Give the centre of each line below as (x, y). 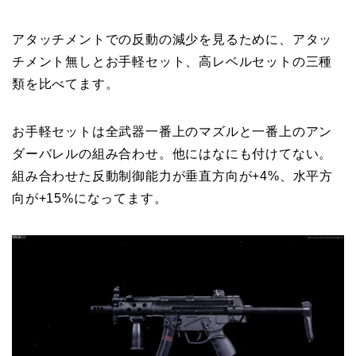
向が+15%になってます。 (90, 198)
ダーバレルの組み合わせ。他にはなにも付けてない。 (172, 153)
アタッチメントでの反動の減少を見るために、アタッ (172, 39)
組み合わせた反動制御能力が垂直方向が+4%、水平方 (172, 176)
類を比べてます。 (66, 83)
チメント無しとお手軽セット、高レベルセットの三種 (172, 61)
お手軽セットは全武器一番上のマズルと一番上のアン (172, 131)
